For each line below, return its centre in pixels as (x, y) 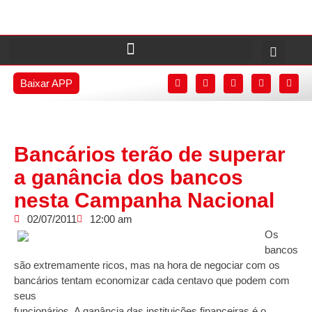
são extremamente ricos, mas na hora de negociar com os (147, 265)
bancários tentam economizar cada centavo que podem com (152, 280)
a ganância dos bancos (128, 177)
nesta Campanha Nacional (144, 200)
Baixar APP (46, 83)
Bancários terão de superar (150, 154)
